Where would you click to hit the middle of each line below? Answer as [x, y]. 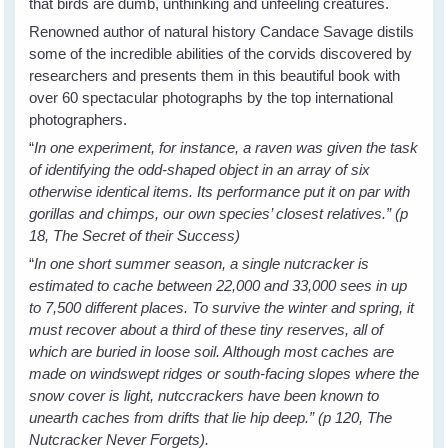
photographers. [78, 119]
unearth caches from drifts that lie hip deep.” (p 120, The [211, 417]
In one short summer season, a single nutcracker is [202, 263]
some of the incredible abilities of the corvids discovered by [221, 53]
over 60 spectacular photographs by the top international [211, 97]
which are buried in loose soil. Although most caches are [212, 351]
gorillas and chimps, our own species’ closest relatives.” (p [219, 213]
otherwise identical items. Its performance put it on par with [220, 191]
